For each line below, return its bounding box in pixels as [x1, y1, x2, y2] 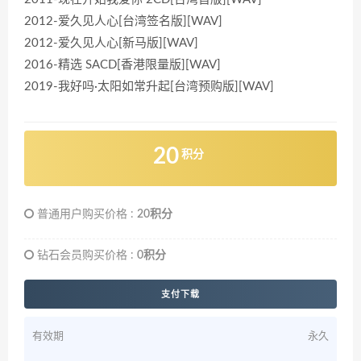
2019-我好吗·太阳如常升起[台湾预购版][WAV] [24, 81, 274, 93]
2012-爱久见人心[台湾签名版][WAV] [24, 15, 222, 28]
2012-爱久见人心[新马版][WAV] [24, 37, 198, 50]
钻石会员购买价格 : [34, 250, 137, 262]
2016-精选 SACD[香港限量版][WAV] [24, 59, 221, 72]
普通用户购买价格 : [34, 209, 137, 221]
